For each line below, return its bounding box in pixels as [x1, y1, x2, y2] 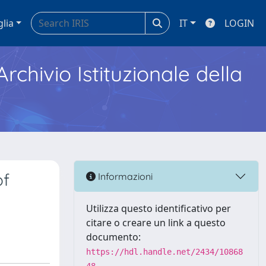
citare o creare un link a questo [86, 216, 226, 229]
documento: [86, 230, 141, 243]
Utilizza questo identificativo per [86, 202, 231, 215]
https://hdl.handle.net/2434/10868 [86, 247, 243, 256]
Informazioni [96, 170, 153, 182]
